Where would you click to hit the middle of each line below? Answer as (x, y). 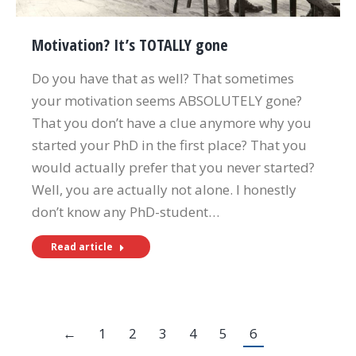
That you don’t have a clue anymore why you (172, 122)
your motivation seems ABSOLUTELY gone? (167, 100)
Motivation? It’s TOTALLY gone (130, 44)
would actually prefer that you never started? (173, 167)
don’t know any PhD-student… (126, 211)
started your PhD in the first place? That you (169, 145)
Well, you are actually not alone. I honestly (164, 189)
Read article (82, 246)
